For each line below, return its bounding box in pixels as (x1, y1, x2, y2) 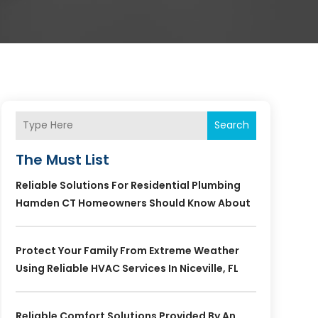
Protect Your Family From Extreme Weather (15, 243, 239, 258)
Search (214, 118, 249, 133)
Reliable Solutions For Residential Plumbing (15, 177, 241, 192)
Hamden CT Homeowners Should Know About (15, 195, 251, 210)
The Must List (15, 149, 109, 170)
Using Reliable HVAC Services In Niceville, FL (15, 261, 238, 275)
